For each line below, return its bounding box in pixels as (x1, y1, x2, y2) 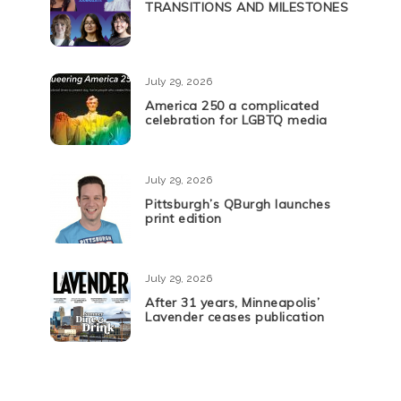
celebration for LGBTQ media (145, 112, 328, 128)
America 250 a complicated (145, 98, 320, 114)
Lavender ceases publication (145, 309, 325, 325)
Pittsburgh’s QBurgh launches (145, 196, 330, 212)
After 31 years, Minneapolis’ (145, 294, 320, 311)
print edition (145, 210, 222, 226)
